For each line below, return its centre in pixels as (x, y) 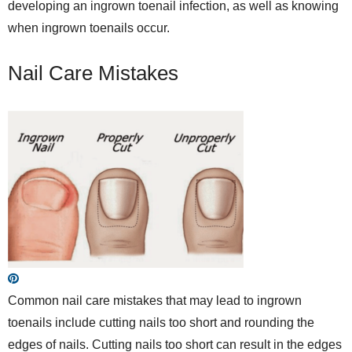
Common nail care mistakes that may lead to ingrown (155, 301)
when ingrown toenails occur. (89, 28)
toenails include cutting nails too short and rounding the (161, 323)
